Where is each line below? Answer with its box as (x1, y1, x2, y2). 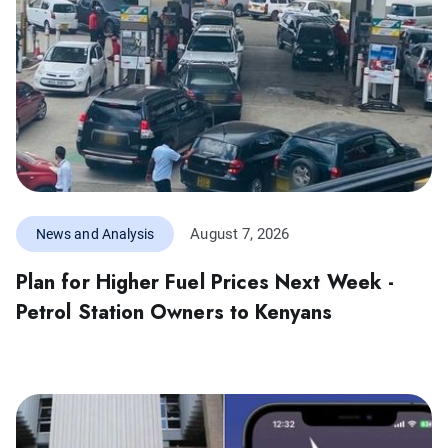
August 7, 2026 (190, 224, 290, 243)
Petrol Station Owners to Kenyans (16, 297, 333, 327)
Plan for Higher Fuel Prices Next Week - (16, 267, 395, 297)
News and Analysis (36, 225, 155, 242)
